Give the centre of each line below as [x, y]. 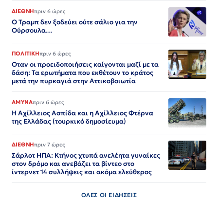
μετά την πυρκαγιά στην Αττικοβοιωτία [74, 81]
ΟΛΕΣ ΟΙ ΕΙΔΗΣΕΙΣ [109, 195]
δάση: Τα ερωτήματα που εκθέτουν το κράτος [82, 73]
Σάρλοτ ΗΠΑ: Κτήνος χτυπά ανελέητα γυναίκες [86, 156]
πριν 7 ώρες [49, 145]
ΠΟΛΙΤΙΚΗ [26, 54]
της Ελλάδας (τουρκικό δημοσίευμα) [69, 122]
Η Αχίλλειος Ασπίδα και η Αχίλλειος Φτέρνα [82, 113]
